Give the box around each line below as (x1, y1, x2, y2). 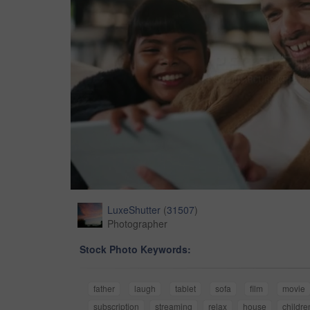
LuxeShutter (107, 203, 161, 217)
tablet (174, 282, 196, 295)
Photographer (107, 217, 167, 231)
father (93, 282, 115, 295)
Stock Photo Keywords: (80, 242, 191, 257)
